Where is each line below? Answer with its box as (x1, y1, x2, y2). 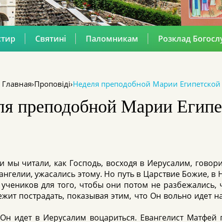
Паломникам (85, 33, 138, 44)
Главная (1, 79, 32, 89)
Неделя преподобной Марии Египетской (72, 79, 221, 89)
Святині (35, 33, 66, 44)
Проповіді (34, 79, 70, 89)
